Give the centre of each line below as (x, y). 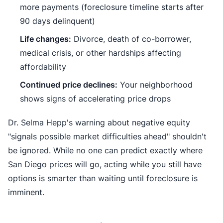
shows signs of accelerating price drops (95, 98)
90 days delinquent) (57, 21)
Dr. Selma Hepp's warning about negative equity (99, 122)
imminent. (26, 192)
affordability (43, 66)
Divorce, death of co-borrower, (131, 39)
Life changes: (46, 39)
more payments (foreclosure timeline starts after (112, 7)
